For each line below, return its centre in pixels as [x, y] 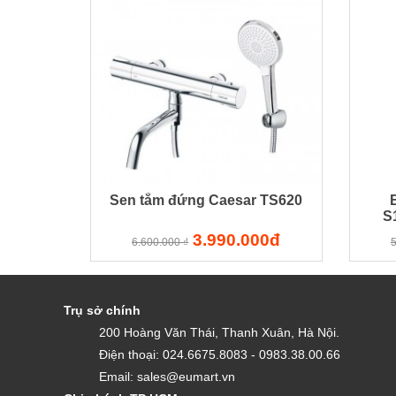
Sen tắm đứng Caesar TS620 [206, 200]
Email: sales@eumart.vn [167, 376]
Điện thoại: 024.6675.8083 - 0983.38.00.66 [220, 354]
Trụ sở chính [102, 310]
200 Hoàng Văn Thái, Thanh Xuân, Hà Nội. [221, 332]
